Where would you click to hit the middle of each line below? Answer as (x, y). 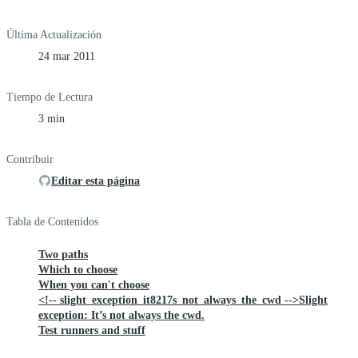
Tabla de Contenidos (52, 221)
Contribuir (30, 159)
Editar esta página (95, 181)
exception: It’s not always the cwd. (121, 315)
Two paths (63, 254)
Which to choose (78, 269)
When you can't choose (94, 284)
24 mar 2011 (67, 56)
